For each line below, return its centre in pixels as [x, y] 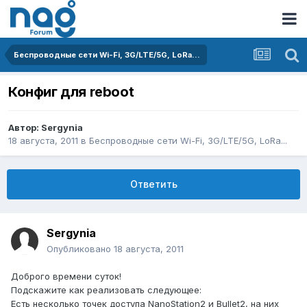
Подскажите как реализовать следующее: [106, 290]
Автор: [25, 128]
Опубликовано [80, 249]
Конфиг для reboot [71, 92]
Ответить [153, 184]
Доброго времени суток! [66, 277]
